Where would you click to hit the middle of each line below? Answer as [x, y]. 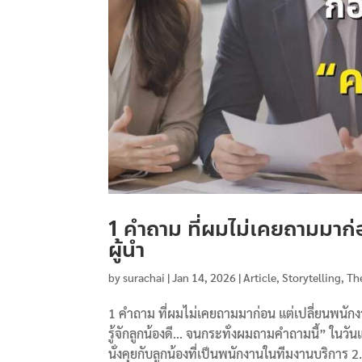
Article [260, 277]
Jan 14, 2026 [204, 277]
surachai [144, 277]
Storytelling [312, 277]
